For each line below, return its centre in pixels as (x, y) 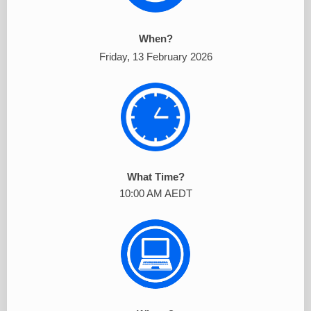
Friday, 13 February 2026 (155, 57)
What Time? (155, 177)
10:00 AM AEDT (155, 194)
